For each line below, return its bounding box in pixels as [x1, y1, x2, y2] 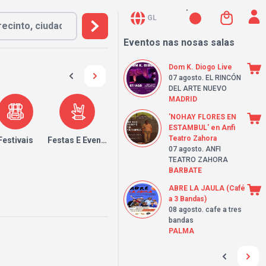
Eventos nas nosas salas [123, 37, 235, 48]
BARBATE [169, 166, 202, 175]
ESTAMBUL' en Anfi [169, 123, 235, 132]
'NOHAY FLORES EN [169, 113, 236, 121]
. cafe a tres [202, 205, 242, 214]
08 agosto [169, 205, 202, 214]
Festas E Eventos [47, 135, 114, 145]
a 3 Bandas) [169, 195, 207, 203]
